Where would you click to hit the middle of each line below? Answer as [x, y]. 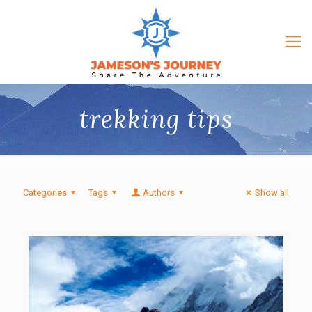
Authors [158, 193]
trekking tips [156, 119]
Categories [45, 193]
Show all [272, 193]
